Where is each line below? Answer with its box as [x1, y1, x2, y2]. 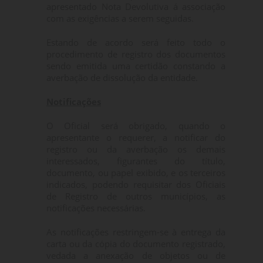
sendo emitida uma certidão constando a [46, 60, 225, 72]
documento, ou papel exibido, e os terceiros [46, 167, 225, 178]
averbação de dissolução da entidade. [46, 72, 198, 83]
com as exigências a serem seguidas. [46, 12, 194, 24]
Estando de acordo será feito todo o [46, 36, 225, 48]
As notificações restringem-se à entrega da [46, 226, 225, 238]
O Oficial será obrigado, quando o [46, 120, 225, 131]
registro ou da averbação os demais [46, 143, 225, 155]
